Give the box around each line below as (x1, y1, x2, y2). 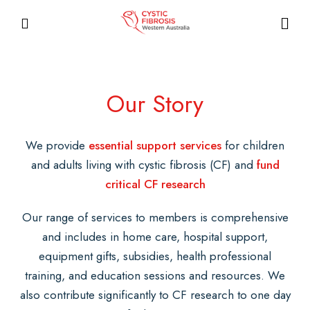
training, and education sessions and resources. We (25, 267, 285, 284)
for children (221, 137, 284, 154)
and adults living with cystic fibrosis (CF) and (30, 156, 257, 174)
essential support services (89, 137, 221, 154)
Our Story (107, 87, 203, 122)
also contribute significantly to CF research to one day (19, 286, 291, 304)
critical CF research (104, 176, 206, 193)
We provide (26, 137, 89, 154)
